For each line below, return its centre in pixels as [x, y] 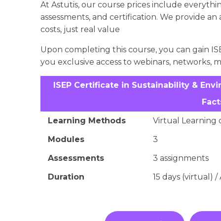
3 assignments [181, 158]
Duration [66, 177]
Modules [66, 139]
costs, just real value [80, 29]
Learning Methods [87, 120]
